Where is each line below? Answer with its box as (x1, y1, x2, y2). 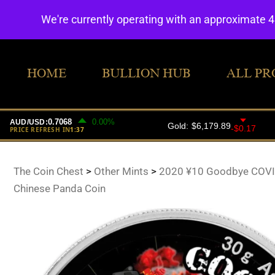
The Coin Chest (13, 166, 83, 177)
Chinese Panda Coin (13, 183, 106, 195)
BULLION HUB (102, 66, 191, 80)
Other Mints (93, 166, 149, 177)
